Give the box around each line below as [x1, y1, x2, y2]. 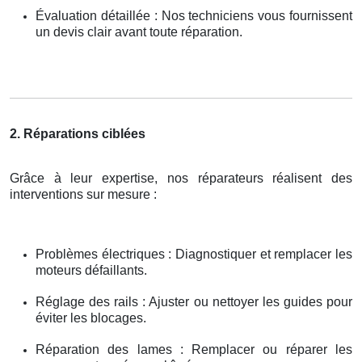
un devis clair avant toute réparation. [36, 24, 242, 39]
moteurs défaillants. [36, 263, 147, 277]
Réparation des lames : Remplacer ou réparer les [36, 342, 352, 356]
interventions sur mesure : [10, 187, 157, 201]
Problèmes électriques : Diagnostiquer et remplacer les [36, 246, 352, 261]
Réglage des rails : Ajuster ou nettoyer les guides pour [36, 294, 352, 309]
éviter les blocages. [36, 310, 146, 325]
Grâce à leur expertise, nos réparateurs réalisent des [10, 170, 352, 185]
